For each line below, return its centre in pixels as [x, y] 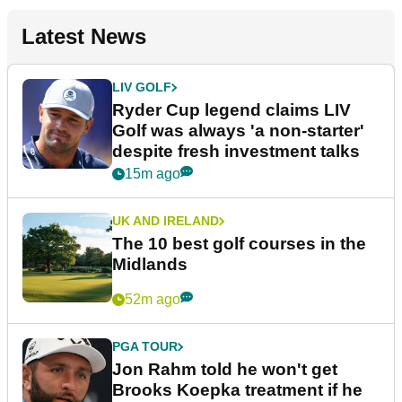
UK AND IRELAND [166, 221]
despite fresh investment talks [236, 152]
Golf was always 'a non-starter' [238, 131]
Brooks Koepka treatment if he [237, 390]
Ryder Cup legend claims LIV [232, 110]
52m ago [153, 300]
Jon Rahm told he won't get [225, 370]
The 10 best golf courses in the [239, 244]
